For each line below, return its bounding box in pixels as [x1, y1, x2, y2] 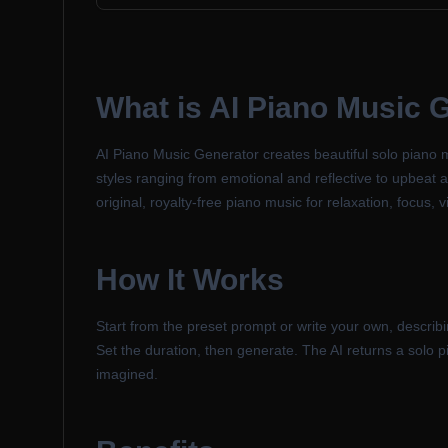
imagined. [96, 366, 158, 382]
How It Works [96, 263, 284, 296]
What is [96, 91, 209, 124]
